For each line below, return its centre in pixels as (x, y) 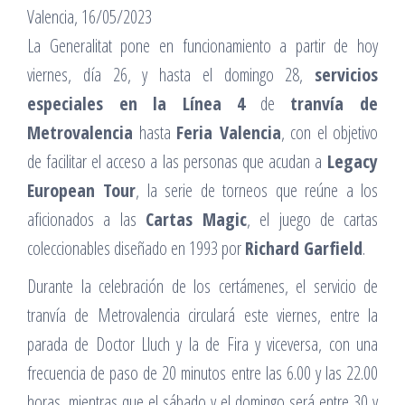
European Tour (82, 190)
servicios (346, 74)
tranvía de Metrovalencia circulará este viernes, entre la (202, 315)
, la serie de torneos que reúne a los (257, 190)
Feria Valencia (229, 132)
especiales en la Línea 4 (137, 103)
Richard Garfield (304, 248)
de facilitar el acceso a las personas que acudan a (174, 161)
